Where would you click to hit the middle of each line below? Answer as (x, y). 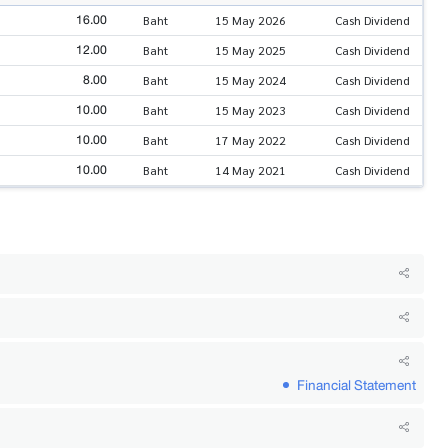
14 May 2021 (250, 169)
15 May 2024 (250, 79)
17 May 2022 (250, 139)
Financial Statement (356, 384)
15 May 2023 (250, 109)
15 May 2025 (250, 49)
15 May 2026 (250, 19)
